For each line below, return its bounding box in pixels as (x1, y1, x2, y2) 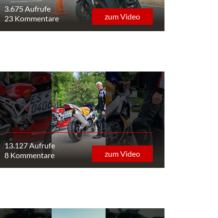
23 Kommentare (4, 13, 59, 23)
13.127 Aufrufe (4, 141, 55, 150)
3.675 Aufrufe (4, 3, 51, 13)
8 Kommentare (4, 150, 54, 160)
